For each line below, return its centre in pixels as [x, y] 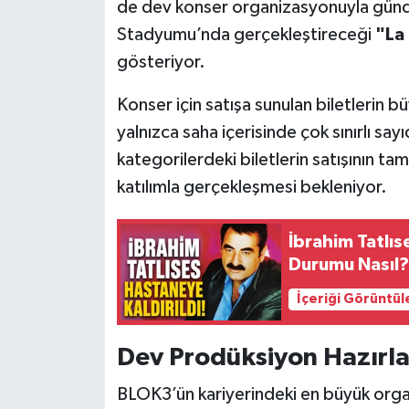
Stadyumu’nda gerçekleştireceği [246, 34]
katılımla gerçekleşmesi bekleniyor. [252, 187]
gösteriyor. [161, 62]
